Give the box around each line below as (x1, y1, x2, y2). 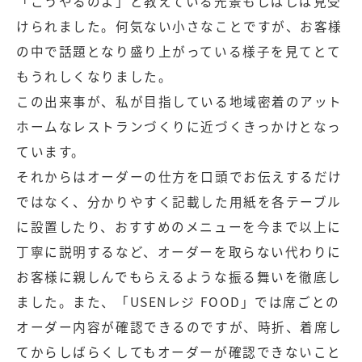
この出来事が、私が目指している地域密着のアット (16, 91, 343, 111)
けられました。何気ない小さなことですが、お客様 (16, 16, 343, 36)
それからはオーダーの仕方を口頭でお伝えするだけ (16, 166, 343, 186)
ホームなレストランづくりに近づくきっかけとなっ (16, 116, 343, 136)
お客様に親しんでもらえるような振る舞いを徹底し (16, 267, 343, 286)
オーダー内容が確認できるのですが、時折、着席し (16, 317, 343, 336)
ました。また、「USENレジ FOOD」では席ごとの (16, 292, 340, 311)
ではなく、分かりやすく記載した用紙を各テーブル (16, 192, 343, 211)
